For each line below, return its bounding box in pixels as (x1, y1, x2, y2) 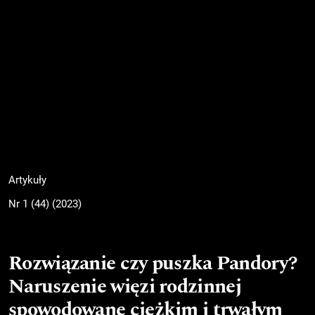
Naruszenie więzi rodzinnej (8, 271, 241, 302)
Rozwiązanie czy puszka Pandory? (8, 247, 297, 278)
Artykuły (8, 174, 46, 187)
